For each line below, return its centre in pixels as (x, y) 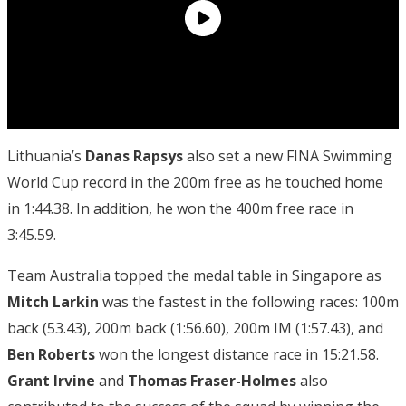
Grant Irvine (51, 380)
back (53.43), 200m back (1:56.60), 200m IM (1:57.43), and (195, 328)
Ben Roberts (51, 354)
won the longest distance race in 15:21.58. (237, 354)
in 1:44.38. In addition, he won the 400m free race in (180, 208)
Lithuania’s (46, 155)
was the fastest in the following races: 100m (249, 301)
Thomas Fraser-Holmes (212, 380)
